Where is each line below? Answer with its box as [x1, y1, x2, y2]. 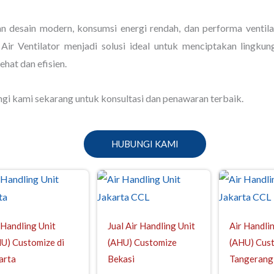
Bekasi [108, 253, 135, 264]
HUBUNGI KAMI [111, 138, 179, 149]
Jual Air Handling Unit [108, 220, 195, 231]
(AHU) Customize [108, 237, 177, 248]
